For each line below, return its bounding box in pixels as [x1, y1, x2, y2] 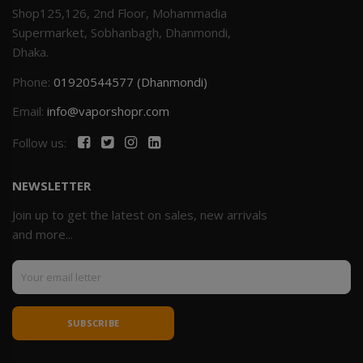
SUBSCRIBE [66, 316, 120, 329]
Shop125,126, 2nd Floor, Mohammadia [12, 4, 227, 21]
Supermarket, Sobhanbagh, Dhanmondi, [12, 23, 231, 41]
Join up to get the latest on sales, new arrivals [12, 206, 267, 223]
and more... [12, 225, 73, 242]
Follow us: [12, 134, 70, 151]
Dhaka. [12, 43, 49, 60]
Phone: [12, 73, 53, 90]
